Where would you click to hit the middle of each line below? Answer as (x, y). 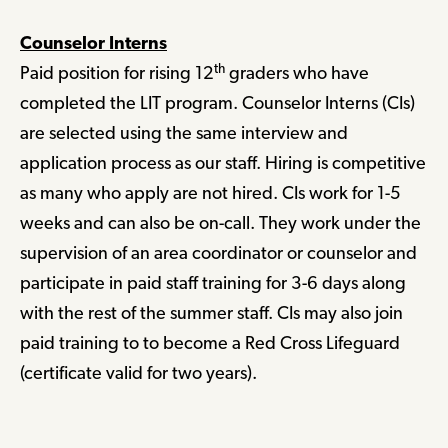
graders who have (297, 73)
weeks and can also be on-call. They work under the (220, 223)
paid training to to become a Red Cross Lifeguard (210, 343)
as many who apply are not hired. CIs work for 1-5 (210, 193)
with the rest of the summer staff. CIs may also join (211, 313)
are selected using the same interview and (184, 133)
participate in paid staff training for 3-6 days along (213, 283)
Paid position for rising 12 (117, 73)
